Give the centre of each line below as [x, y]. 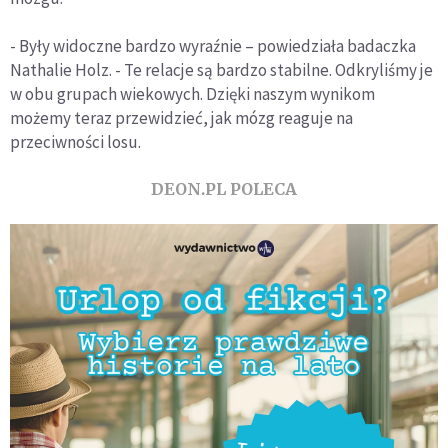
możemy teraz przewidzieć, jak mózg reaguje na [181, 117]
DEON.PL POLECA [224, 188]
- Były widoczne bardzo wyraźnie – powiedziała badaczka [213, 45]
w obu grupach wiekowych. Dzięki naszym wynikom [192, 93]
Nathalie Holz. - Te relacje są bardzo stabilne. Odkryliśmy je [221, 69]
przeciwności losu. [75, 141]
